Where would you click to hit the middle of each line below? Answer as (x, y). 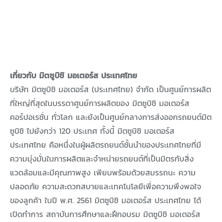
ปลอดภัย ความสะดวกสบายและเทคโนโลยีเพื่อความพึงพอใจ (106, 187)
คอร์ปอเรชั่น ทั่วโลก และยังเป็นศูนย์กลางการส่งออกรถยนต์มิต (111, 117)
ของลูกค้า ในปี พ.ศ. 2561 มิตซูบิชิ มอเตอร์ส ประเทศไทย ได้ (106, 200)
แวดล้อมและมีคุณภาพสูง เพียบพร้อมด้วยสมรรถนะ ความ (103, 173)
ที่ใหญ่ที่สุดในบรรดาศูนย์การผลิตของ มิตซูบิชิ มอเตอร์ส (100, 103)
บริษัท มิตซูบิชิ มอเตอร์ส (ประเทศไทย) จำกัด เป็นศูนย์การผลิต (111, 89)
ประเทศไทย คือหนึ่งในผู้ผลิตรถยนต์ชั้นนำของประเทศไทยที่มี (106, 145)
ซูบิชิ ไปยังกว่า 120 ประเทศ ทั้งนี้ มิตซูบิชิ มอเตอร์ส (92, 131)
